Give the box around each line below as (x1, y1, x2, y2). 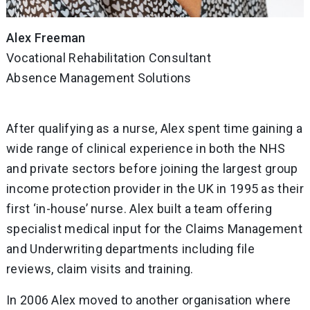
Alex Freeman (6, 30, 86, 45)
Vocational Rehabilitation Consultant (6, 50, 211, 65)
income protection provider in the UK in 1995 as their (6, 181, 304, 196)
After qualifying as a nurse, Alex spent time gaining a (6, 120, 303, 136)
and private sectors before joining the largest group (6, 161, 298, 176)
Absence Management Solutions (6, 70, 192, 85)
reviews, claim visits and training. (6, 261, 197, 276)
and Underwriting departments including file (6, 241, 255, 256)
